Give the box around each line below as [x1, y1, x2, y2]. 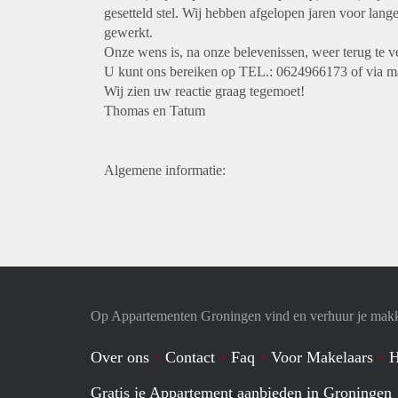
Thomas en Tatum [104, 103, 205, 118]
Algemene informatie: [104, 163, 226, 178]
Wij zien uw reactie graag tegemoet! [104, 84, 305, 99]
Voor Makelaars [271, 348, 373, 366]
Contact [165, 348, 215, 366]
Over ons [91, 348, 149, 366]
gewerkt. [104, 25, 153, 40]
